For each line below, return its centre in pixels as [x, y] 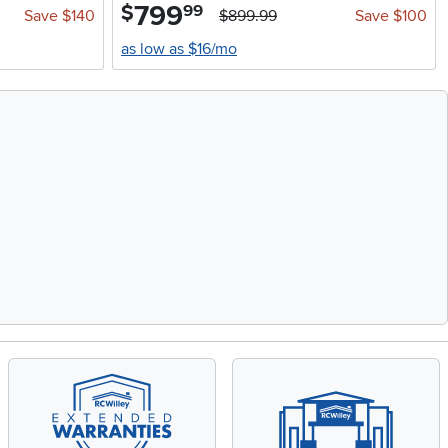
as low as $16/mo [179, 49]
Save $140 [59, 16]
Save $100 [391, 16]
